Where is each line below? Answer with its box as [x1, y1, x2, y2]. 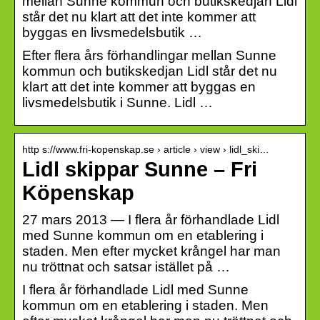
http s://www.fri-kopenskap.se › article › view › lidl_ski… [22, 143, 269, 155]
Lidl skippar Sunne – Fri [22, 157, 257, 181]
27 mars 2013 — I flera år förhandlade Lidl [22, 211, 279, 227]
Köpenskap [22, 181, 134, 204]
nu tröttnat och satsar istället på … [22, 259, 230, 274]
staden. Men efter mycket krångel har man [22, 243, 281, 259]
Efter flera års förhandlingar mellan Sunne [22, 47, 276, 63]
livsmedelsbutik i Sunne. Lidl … [22, 94, 213, 110]
